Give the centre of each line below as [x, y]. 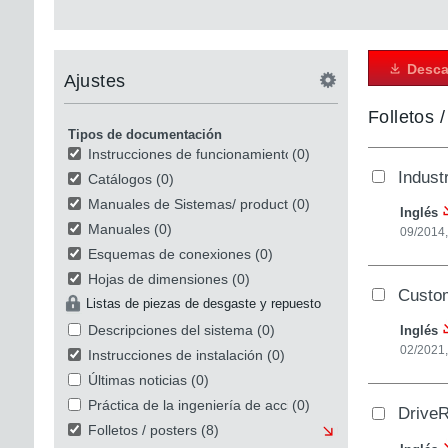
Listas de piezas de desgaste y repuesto [203, 303]
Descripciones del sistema [170, 329]
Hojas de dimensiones [157, 278]
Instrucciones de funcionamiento [190, 153]
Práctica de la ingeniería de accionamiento [222, 404]
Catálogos [119, 178]
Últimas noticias [137, 379]
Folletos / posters [142, 429]
